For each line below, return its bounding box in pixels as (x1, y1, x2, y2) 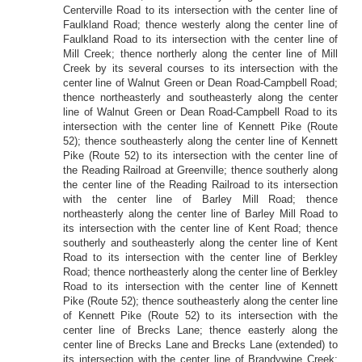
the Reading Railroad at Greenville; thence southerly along (63, 164, 338, 176)
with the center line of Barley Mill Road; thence (63, 193, 338, 205)
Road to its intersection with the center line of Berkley (63, 251, 338, 263)
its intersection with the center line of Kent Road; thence (63, 222, 338, 234)
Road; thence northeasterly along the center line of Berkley (63, 266, 338, 278)
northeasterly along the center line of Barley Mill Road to (63, 208, 338, 220)
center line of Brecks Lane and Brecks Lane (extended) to (63, 339, 338, 351)
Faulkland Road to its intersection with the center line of (63, 33, 338, 45)
